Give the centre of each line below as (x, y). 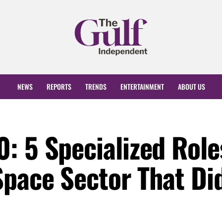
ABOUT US (191, 87)
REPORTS (59, 87)
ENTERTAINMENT (142, 87)
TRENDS (96, 87)
